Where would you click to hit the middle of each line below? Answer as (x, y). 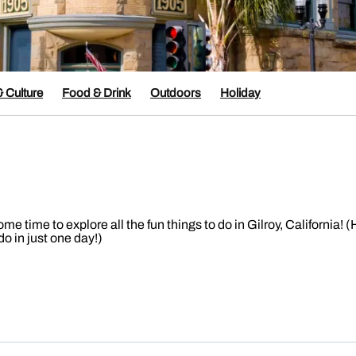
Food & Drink (97, 93)
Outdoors (176, 93)
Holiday (240, 93)
